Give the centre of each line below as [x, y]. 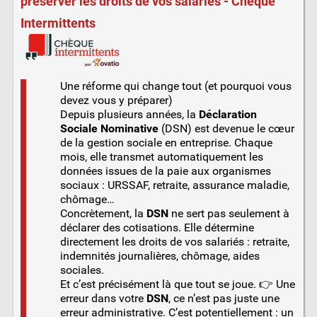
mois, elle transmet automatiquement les [161, 157]
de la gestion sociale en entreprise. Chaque [166, 143]
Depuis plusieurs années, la [129, 115]
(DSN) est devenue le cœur [226, 129]
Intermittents [58, 24]
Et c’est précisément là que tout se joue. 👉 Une [177, 284]
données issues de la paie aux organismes [165, 171]
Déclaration [227, 115]
